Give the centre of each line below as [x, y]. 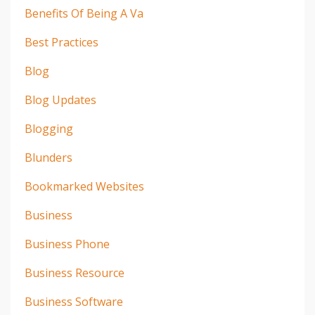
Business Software [74, 302]
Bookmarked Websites [84, 187]
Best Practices [62, 43]
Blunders [49, 158]
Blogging [49, 129]
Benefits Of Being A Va [84, 14]
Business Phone [67, 244]
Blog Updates [60, 100]
